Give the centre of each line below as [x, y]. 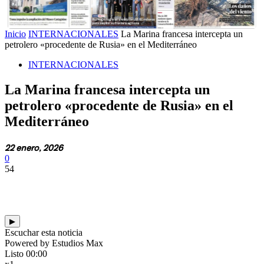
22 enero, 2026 [34, 147]
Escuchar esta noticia [44, 232]
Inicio [15, 34]
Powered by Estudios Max [54, 243]
